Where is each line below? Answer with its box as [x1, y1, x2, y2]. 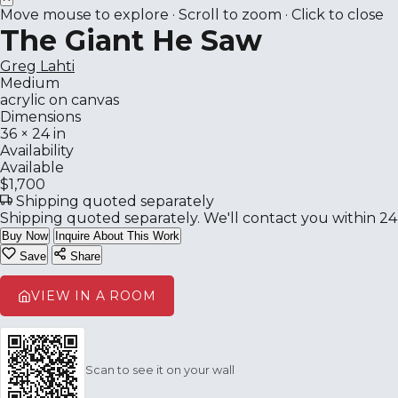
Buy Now [2, 229, 48, 243]
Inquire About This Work [55, 229, 179, 243]
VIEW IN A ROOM [31, 288, 156, 304]
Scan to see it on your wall [85, 362, 235, 377]
